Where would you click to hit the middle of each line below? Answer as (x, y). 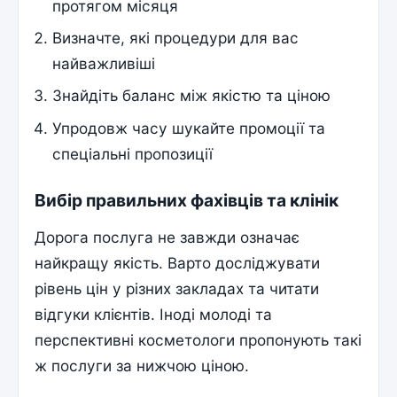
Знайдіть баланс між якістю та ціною (192, 96)
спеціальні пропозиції (133, 153)
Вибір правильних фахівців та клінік (187, 201)
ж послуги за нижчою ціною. (142, 365)
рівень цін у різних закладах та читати (177, 288)
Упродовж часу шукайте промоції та (189, 128)
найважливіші (104, 64)
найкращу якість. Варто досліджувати (178, 262)
